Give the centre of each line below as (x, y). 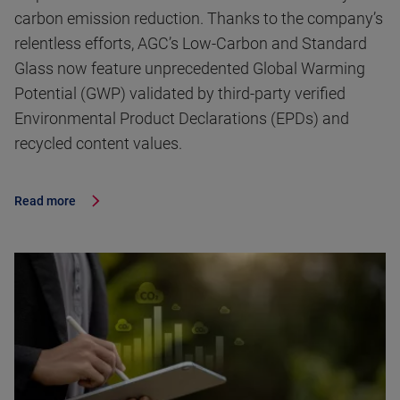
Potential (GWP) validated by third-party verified (180, 94)
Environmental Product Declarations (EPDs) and (182, 119)
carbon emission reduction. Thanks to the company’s (199, 19)
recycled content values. (98, 144)
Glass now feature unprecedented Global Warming (190, 69)
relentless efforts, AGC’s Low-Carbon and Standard (191, 44)
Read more (45, 201)
